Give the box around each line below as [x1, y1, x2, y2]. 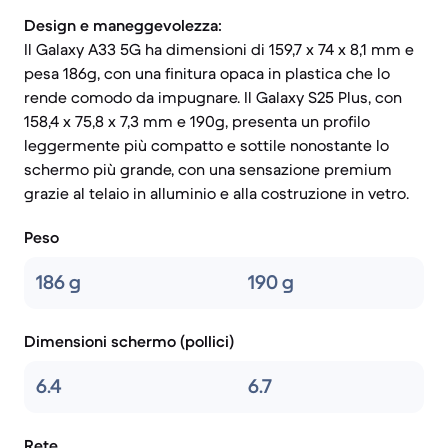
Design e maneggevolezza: [24, 15, 222, 35]
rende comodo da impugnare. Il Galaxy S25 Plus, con [24, 87, 402, 107]
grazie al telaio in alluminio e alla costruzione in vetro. [24, 183, 409, 203]
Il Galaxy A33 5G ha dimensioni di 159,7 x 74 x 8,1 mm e [24, 39, 414, 59]
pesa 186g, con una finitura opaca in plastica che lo [24, 63, 390, 83]
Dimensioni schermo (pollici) [24, 331, 234, 351]
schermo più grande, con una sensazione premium [24, 159, 392, 179]
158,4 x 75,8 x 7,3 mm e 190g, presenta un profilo [24, 111, 370, 131]
